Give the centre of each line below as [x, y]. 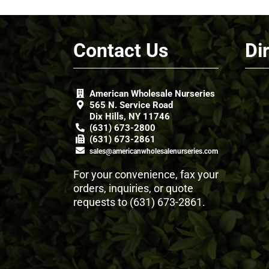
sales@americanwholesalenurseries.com [153, 151]
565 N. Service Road [131, 105]
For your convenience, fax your [146, 174]
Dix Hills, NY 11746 [129, 116]
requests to [101, 202]
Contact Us [120, 50]
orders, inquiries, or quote [133, 188]
